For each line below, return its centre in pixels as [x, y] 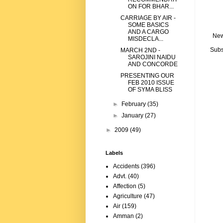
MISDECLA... [145, 39]
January [133, 116]
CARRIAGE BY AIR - [148, 18]
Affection [125, 186]
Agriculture [128, 196]
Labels [114, 153]
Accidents [126, 167]
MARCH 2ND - [140, 51]
